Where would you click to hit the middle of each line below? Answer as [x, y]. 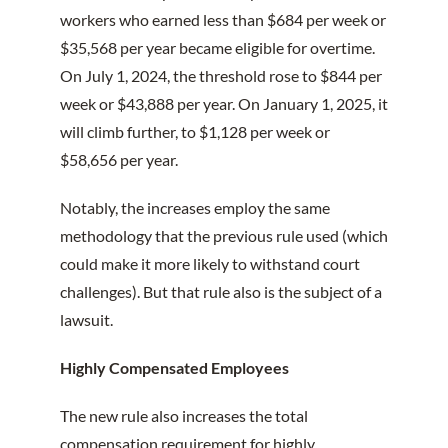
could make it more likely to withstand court [209, 263]
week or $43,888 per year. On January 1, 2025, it [223, 103]
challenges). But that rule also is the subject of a [220, 291]
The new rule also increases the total [183, 415]
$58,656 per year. [118, 159]
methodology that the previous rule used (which [223, 235]
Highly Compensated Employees [174, 367]
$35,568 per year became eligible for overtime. [217, 47]
